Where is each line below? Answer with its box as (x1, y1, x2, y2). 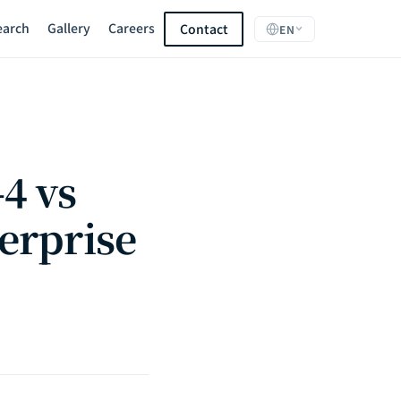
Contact (179, 20, 228, 38)
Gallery (47, 19, 91, 37)
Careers (108, 19, 156, 37)
